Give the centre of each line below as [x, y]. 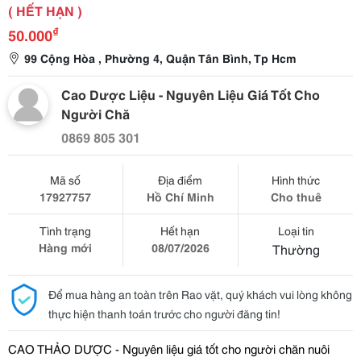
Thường [296, 249]
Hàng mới [65, 247]
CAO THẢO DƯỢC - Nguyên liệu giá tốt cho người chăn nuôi [169, 348]
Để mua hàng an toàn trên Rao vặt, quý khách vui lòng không [200, 294]
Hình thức [296, 180]
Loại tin [296, 230]
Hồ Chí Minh [180, 197]
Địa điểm [180, 180]
